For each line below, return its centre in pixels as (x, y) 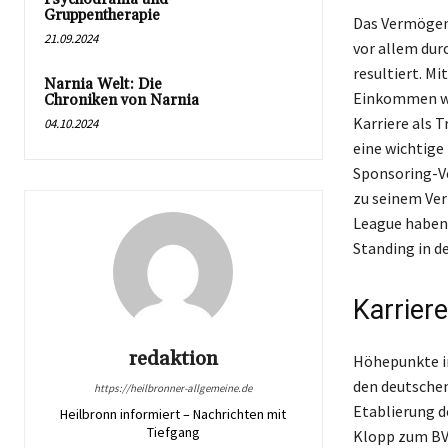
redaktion (173, 358)
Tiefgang (173, 431)
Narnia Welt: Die (103, 84)
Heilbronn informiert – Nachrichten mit (173, 413)
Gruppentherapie (102, 15)
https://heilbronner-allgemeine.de (173, 387)
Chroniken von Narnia (121, 100)
